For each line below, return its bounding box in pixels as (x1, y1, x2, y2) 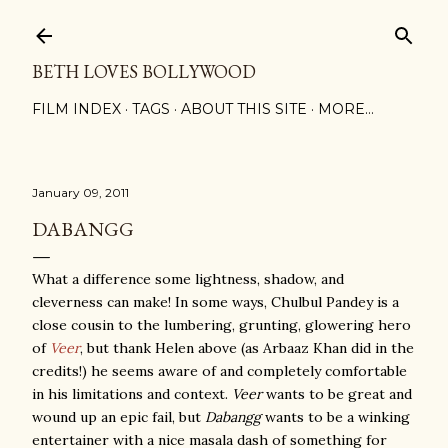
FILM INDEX (32, 100, 121, 118)
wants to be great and (262, 385, 412, 403)
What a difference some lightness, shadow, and (32, 270, 344, 288)
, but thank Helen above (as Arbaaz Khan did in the (80, 339, 414, 357)
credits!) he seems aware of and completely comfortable (32, 362, 407, 380)
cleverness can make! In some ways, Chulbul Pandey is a (32, 293, 399, 311)
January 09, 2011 (32, 185, 129, 200)
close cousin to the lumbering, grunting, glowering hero (32, 316, 411, 334)
